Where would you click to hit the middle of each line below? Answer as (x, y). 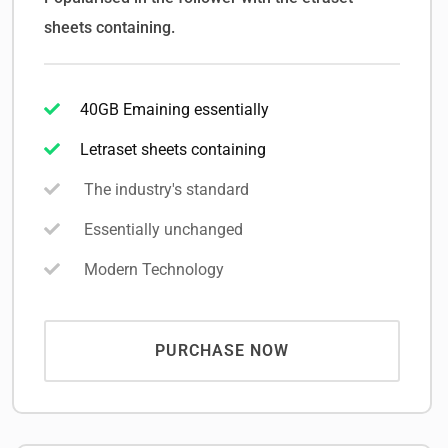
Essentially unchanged (161, 230)
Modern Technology (152, 270)
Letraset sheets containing (173, 150)
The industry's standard (164, 190)
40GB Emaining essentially (174, 110)
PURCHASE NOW (221, 351)
